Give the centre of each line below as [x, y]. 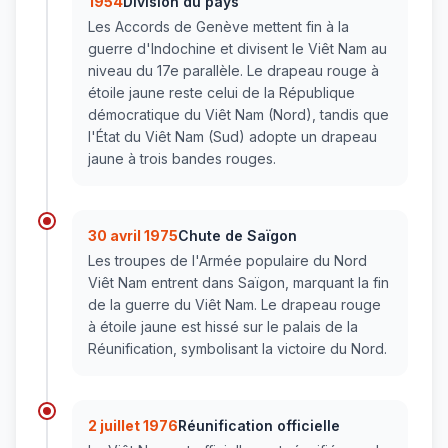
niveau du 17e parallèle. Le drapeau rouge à [233, 71]
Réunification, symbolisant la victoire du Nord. [237, 349]
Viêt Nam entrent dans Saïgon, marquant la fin [238, 283]
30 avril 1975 [133, 236]
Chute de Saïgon [237, 236]
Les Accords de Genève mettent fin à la [218, 27]
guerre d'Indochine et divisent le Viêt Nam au [237, 49]
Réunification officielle [259, 426]
